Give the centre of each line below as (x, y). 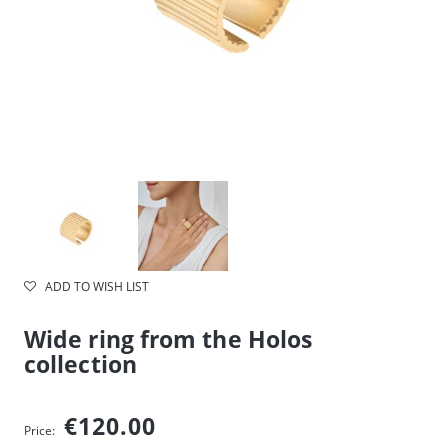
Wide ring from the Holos (168, 339)
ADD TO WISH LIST (97, 286)
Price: (39, 430)
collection (80, 364)
